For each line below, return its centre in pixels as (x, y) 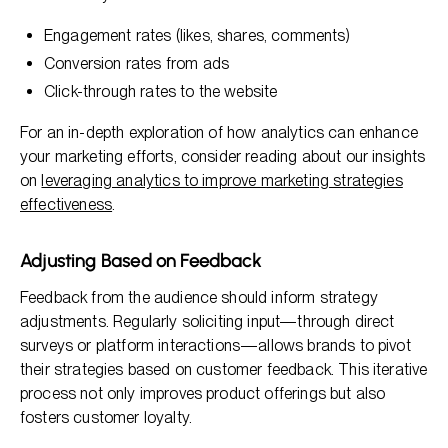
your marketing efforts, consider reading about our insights (223, 156)
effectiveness (66, 204)
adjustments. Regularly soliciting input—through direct (207, 321)
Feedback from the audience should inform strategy (199, 297)
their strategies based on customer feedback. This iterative (224, 369)
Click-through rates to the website (161, 91)
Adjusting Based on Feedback (140, 261)
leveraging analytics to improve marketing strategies (222, 180)
